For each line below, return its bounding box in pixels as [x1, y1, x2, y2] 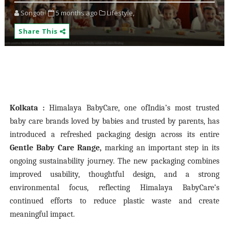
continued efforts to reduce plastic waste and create [9, 196, 220, 205]
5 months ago [55, 8, 98, 17]
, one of [118, 103, 148, 112]
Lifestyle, [106, 8, 134, 17]
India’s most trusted [148, 103, 220, 112]
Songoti [20, 8, 44, 17]
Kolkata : [9, 103, 44, 112]
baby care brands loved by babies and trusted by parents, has [9, 117, 220, 126]
